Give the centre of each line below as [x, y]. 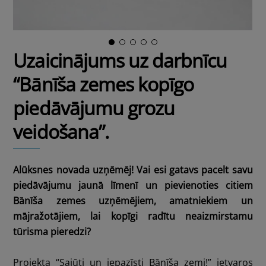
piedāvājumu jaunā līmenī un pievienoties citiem [133, 186]
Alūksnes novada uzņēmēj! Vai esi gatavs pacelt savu [133, 170]
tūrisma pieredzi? [52, 232]
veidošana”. [61, 132]
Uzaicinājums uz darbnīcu [120, 60]
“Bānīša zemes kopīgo [104, 84]
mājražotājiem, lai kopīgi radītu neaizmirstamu [133, 216]
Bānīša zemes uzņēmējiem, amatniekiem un [133, 201]
